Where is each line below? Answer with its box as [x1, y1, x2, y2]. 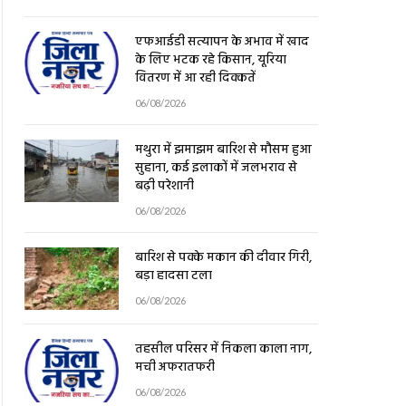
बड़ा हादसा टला [135, 264, 212, 285]
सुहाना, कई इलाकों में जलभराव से [135, 156, 297, 178]
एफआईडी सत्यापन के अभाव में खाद [135, 30, 309, 52]
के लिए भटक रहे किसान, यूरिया [135, 48, 286, 70]
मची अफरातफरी [135, 355, 215, 377]
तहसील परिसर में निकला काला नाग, [135, 337, 312, 359]
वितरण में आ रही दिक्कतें [135, 66, 256, 88]
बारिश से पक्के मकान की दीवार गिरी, [135, 246, 312, 267]
